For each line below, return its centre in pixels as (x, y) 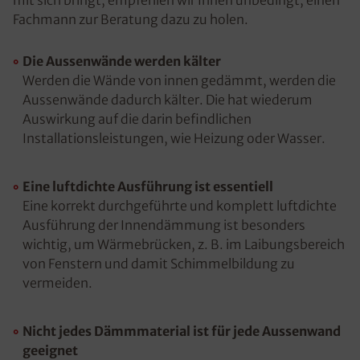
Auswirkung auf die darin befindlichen (137, 119)
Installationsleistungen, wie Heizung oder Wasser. (174, 138)
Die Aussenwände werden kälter (122, 61)
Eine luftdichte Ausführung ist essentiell (148, 186)
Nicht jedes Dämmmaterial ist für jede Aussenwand (182, 331)
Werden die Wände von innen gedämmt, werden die (179, 80)
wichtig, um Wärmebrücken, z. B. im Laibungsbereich (184, 244)
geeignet (50, 350)
